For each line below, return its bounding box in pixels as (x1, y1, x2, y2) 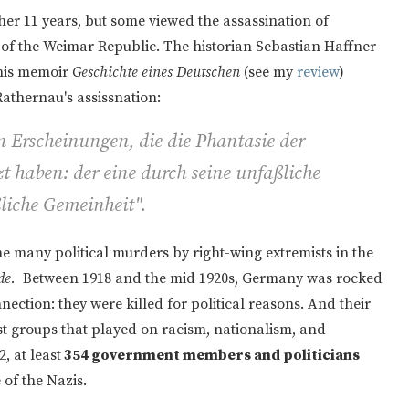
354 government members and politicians (61, 345, 360, 364)
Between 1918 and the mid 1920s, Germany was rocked (16, 268, 383, 288)
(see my (240, 62, 297, 81)
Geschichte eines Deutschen (72, 62, 240, 81)
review (297, 62, 339, 81)
